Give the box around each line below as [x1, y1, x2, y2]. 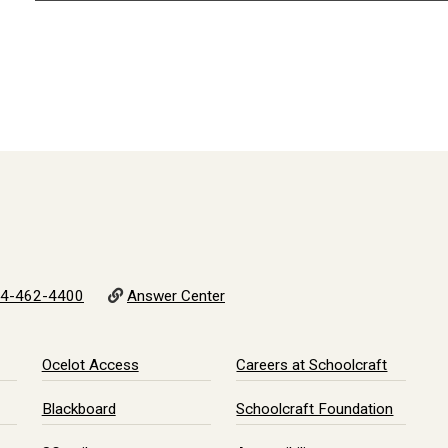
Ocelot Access [41, 356, 139, 374]
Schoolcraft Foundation [236, 400, 394, 418]
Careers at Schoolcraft [236, 356, 388, 374]
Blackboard [41, 400, 116, 418]
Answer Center [127, 287, 225, 305]
